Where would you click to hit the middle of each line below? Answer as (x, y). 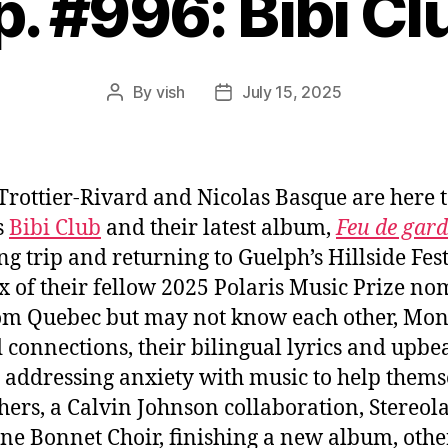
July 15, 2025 (291, 91)
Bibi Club (55, 228)
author (137, 117)
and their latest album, (218, 228)
